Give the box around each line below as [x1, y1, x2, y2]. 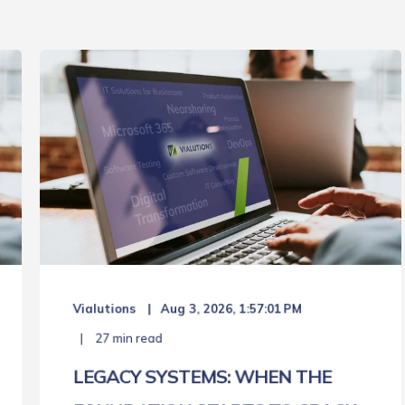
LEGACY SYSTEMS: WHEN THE [72, 364, 332, 389]
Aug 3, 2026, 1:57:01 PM [160, 301, 302, 316]
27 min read [92, 330, 163, 346]
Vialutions [72, 301, 137, 316]
